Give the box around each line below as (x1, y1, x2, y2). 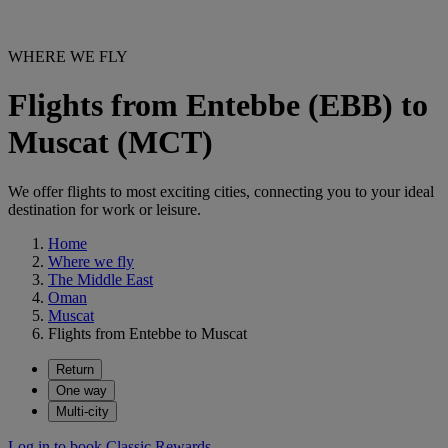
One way (56, 382, 107, 398)
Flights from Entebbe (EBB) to (8, 87, 428, 124)
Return (56, 361, 94, 377)
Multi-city (56, 403, 109, 419)
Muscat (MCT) (8, 124, 213, 161)
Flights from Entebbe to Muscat (48, 324, 247, 342)
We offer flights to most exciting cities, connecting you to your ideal (8, 182, 434, 200)
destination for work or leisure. (8, 200, 201, 218)
